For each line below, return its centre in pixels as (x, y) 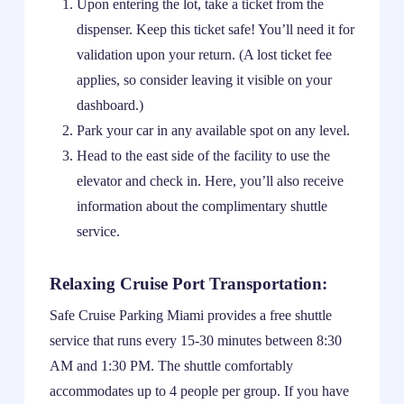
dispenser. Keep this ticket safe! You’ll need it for (215, 29)
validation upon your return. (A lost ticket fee (204, 54)
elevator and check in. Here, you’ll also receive (210, 180)
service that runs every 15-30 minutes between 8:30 (195, 340)
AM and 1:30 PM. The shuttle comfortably (171, 365)
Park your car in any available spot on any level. (213, 130)
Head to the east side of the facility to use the (203, 155)
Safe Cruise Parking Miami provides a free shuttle (190, 315)
